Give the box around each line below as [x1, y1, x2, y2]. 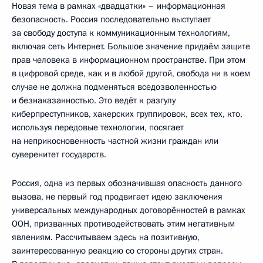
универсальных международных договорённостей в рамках [12, 204, 245, 216]
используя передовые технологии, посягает [12, 122, 184, 133]
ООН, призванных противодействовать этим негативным [12, 218, 235, 230]
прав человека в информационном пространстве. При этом [12, 54, 245, 66]
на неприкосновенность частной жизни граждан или [12, 135, 218, 147]
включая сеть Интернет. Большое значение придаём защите [12, 41, 250, 52]
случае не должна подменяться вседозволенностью [12, 81, 217, 93]
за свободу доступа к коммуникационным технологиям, [12, 27, 230, 39]
